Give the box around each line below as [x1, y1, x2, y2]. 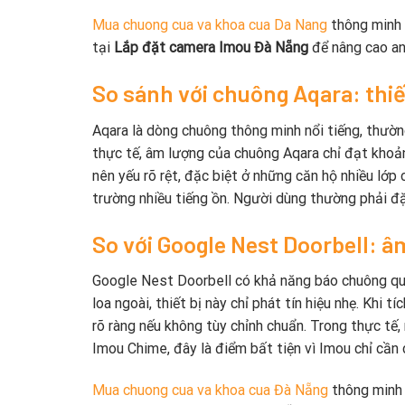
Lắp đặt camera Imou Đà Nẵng [114, 39, 308, 57]
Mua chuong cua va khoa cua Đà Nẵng [92, 381, 332, 400]
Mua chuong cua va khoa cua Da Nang [92, 16, 327, 34]
